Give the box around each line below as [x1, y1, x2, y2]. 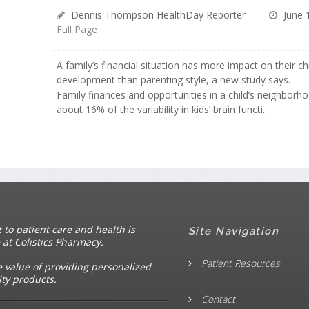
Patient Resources [198, 256, 280, 270]
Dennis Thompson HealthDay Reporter [68, 8, 246, 22]
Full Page [56, 23, 97, 37]
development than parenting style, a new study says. [56, 73, 290, 87]
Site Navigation [188, 224, 279, 237]
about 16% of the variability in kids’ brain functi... [56, 103, 269, 117]
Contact [198, 292, 235, 306]
